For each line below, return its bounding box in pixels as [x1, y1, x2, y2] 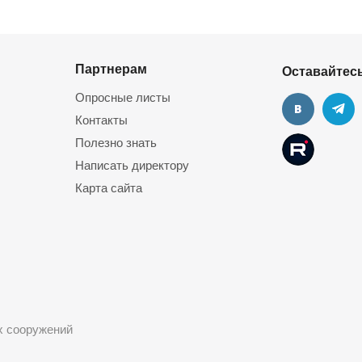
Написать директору [75, 158, 189, 172]
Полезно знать [75, 136, 157, 149]
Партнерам [75, 61, 147, 76]
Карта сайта [75, 181, 142, 195]
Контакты [75, 113, 128, 127]
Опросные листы [75, 90, 170, 104]
